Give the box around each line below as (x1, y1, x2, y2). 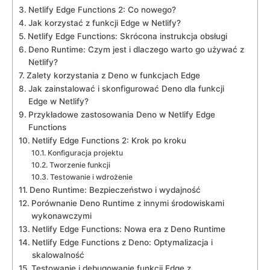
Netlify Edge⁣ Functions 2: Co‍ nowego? (28, 4, 176, 14)
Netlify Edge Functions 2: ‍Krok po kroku (31, 135, 186, 145)
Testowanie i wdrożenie (49, 172, 133, 181)
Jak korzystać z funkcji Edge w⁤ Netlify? (28, 17, 181, 28)
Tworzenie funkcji (49, 160, 110, 169)
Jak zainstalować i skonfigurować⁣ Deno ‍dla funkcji (28, 83, 224, 93)
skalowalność (31, 250, 84, 260)
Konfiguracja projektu (47, 148, 123, 157)
